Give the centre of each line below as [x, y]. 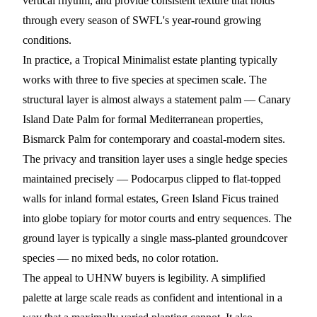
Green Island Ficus [203, 198]
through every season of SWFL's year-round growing [142, 20]
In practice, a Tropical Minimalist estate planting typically [150, 60]
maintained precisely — [77, 179]
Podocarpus [157, 179]
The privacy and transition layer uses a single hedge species [155, 159]
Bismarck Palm [57, 139]
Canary [275, 99]
